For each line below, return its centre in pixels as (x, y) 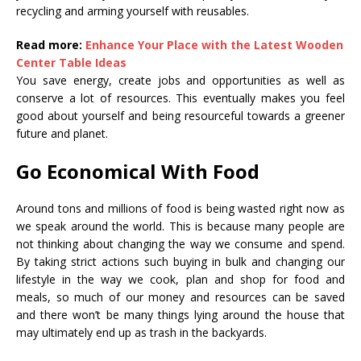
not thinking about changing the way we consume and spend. (180, 244)
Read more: (51, 45)
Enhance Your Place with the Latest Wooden (214, 45)
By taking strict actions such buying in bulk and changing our (180, 262)
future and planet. (62, 134)
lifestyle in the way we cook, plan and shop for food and (180, 280)
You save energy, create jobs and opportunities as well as (180, 81)
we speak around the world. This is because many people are (180, 226)
